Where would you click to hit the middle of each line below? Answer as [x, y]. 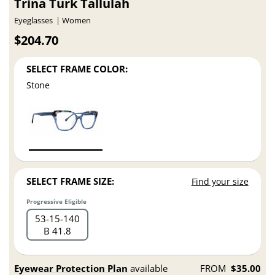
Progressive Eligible [57, 202]
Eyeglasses [34, 21]
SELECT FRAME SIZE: [71, 181]
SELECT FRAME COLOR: [77, 68]
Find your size [220, 181]
